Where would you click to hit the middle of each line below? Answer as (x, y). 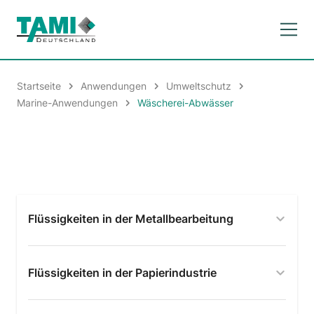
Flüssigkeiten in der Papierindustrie (122, 272)
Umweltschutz (199, 86)
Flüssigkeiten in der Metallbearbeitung (131, 218)
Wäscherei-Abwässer (185, 102)
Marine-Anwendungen (67, 102)
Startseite (39, 86)
